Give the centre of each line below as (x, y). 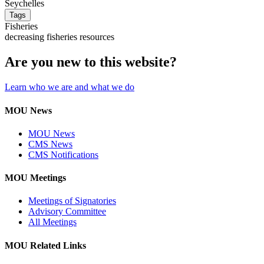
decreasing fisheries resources (60, 37)
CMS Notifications (63, 154)
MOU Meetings (35, 178)
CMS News (50, 144)
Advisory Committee (67, 212)
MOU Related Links (45, 245)
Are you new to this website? (91, 62)
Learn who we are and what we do (70, 87)
